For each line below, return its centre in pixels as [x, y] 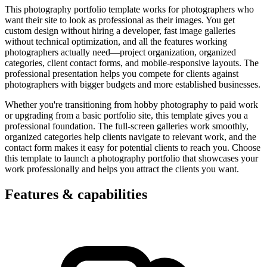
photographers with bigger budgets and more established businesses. [133, 84]
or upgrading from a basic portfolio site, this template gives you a [126, 115]
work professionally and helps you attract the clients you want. [122, 169]
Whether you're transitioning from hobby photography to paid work [131, 104]
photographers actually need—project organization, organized [120, 52]
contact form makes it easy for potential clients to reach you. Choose [133, 147]
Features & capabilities [76, 194]
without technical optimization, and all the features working [116, 41]
